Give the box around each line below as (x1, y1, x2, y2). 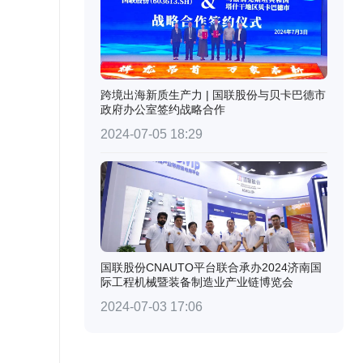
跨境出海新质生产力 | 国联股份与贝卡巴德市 (100, 88, 326, 101)
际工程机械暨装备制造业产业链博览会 (100, 275, 293, 288)
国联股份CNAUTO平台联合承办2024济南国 (100, 261, 322, 274)
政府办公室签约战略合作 (100, 103, 225, 116)
